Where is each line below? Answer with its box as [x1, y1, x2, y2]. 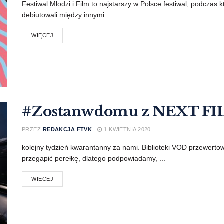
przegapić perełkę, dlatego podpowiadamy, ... [22, 154, 165, 163]
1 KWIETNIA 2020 [102, 126, 151, 133]
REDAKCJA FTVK [42, 126, 92, 133]
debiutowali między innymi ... [22, 11, 112, 19]
